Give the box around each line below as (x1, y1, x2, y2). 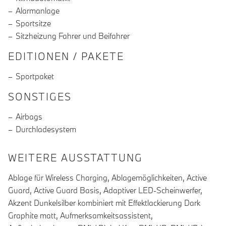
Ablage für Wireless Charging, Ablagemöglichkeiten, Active (8, 173, 207, 183)
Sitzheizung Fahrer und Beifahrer (16, 31, 130, 41)
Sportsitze (16, 18, 51, 29)
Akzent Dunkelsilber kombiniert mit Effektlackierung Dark (8, 198, 200, 208)
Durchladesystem (16, 124, 76, 135)
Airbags (16, 111, 42, 122)
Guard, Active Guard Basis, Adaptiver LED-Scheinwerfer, (8, 185, 202, 196)
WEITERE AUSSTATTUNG (8, 151, 143, 164)
